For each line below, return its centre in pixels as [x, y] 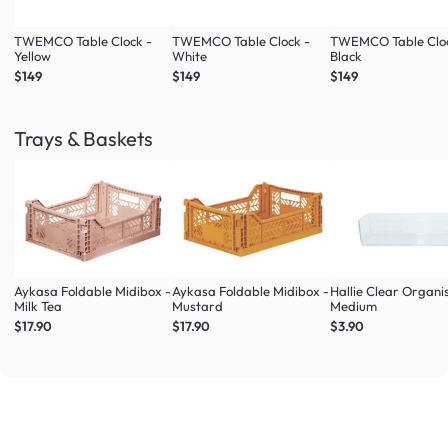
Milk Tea [38, 306]
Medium [354, 306]
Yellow [32, 55]
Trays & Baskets [83, 138]
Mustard [198, 306]
